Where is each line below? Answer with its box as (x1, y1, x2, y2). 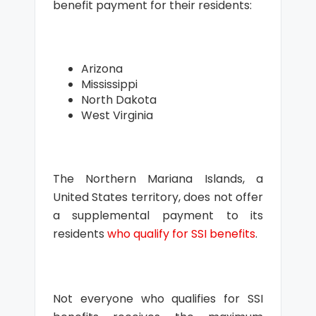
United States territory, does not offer (52, 189, 264, 205)
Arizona (80, 61, 123, 77)
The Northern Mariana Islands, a (52, 171, 264, 187)
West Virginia (80, 107, 153, 123)
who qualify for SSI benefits (107, 226, 255, 242)
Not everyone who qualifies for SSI (52, 291, 264, 307)
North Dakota (80, 92, 157, 108)
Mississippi (80, 76, 138, 92)
